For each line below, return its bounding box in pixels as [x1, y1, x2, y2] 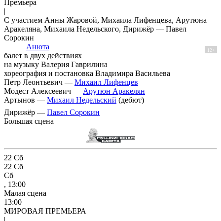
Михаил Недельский [47, 96, 116, 105]
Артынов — [4, 96, 47, 105]
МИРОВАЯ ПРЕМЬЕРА [4, 206, 86, 215]
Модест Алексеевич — [4, 87, 83, 96]
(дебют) [116, 96, 144, 105]
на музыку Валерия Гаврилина [4, 60, 108, 69]
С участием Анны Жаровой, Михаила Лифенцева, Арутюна [4, 16, 207, 25]
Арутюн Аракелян [83, 87, 145, 96]
